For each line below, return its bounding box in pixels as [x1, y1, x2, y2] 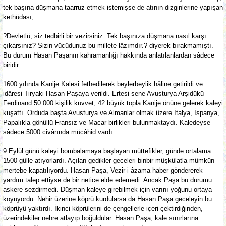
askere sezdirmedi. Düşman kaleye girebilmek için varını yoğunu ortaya [3, 186, 212, 193]
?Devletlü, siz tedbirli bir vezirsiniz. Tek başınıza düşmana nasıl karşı [3, 32, 206, 40]
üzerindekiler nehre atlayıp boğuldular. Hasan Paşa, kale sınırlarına [3, 214, 198, 222]
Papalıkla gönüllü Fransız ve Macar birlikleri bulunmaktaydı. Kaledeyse [3, 119, 210, 126]
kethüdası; [3, 13, 34, 21]
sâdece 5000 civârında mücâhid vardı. [3, 128, 115, 136]
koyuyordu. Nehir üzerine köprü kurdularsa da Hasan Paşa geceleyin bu [3, 195, 212, 203]
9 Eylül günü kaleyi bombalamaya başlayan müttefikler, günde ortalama [3, 147, 211, 155]
